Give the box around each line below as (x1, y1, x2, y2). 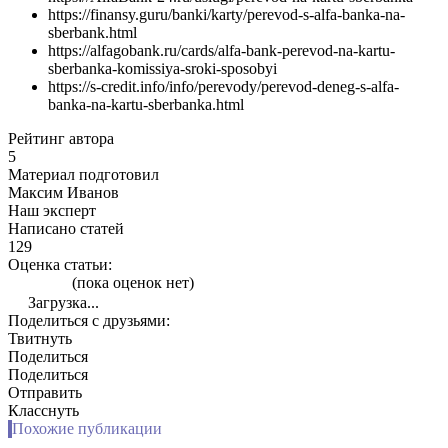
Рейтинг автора (8, 129, 114, 147)
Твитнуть (8, 329, 72, 347)
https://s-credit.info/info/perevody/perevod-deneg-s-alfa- (48, 77, 399, 95)
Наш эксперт (8, 201, 96, 219)
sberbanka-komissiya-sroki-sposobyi (48, 59, 277, 77)
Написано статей (8, 219, 124, 237)
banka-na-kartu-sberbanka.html (48, 95, 244, 113)
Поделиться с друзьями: (8, 311, 170, 329)
